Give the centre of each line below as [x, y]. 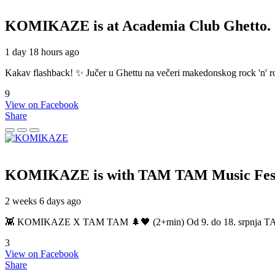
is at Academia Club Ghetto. [182, 25]
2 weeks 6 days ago [43, 201]
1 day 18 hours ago [42, 52]
